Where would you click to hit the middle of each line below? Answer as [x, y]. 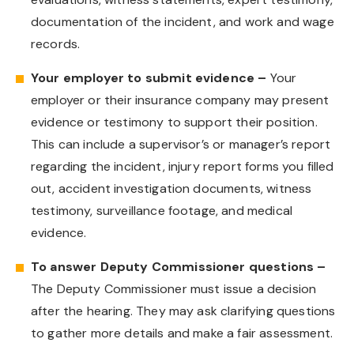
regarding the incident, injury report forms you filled [183, 166]
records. [56, 43]
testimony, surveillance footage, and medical [162, 210]
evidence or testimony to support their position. [174, 122]
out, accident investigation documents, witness [171, 188]
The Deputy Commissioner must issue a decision [174, 288]
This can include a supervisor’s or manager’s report [181, 144]
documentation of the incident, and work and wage [183, 21]
